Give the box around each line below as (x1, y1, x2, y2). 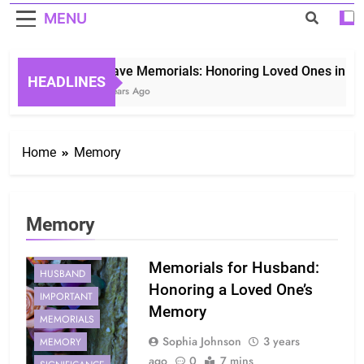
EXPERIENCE (40, 243, 96, 258)
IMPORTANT (40, 288, 93, 304)
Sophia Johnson (162, 333, 241, 350)
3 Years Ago (89, 84, 142, 99)
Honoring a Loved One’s (148, 280, 313, 300)
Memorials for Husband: (148, 258, 319, 278)
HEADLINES (28, 73, 106, 91)
